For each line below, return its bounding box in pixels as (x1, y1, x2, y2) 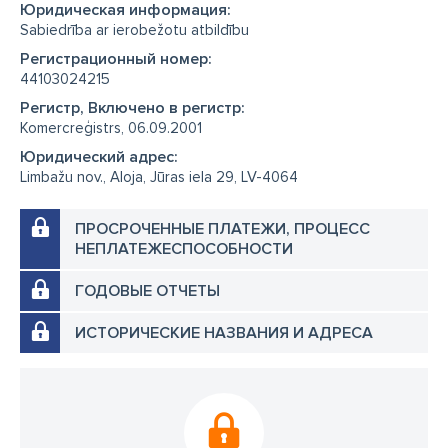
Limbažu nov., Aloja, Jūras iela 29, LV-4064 (20, 167, 298, 186)
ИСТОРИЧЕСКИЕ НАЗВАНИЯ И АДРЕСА (75, 322, 373, 343)
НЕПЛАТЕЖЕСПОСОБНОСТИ (75, 238, 293, 259)
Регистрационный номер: (20, 48, 212, 69)
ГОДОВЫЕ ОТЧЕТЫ (75, 280, 220, 301)
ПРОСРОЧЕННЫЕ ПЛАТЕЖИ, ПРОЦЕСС (75, 218, 370, 239)
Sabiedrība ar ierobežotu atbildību (20, 20, 249, 39)
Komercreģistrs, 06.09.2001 (20, 118, 202, 137)
